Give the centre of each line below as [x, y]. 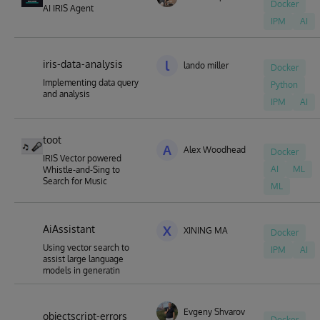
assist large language [83, 259]
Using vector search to [86, 247]
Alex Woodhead [215, 150]
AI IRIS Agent [68, 8]
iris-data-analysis [83, 64]
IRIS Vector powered [82, 158]
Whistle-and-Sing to [81, 170]
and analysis [66, 94]
